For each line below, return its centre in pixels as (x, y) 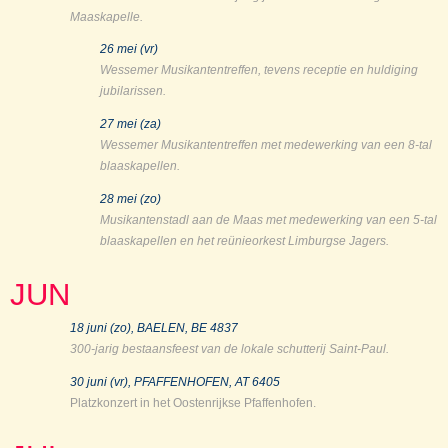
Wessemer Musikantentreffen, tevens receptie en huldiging (259, 70)
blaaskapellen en (148, 241)
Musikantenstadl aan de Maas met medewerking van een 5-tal (268, 220)
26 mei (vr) (129, 49)
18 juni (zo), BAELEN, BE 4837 (154, 328)
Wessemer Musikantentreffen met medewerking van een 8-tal (266, 145)
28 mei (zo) (130, 199)
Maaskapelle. (106, 16)
